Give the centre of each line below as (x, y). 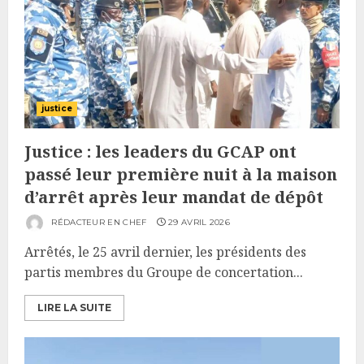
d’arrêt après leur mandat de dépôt (174, 197)
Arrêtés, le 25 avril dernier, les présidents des (165, 252)
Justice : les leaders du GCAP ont (160, 152)
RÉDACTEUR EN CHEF (98, 223)
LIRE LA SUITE (74, 308)
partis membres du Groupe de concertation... (164, 272)
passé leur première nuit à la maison (181, 174)
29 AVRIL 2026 (199, 223)
